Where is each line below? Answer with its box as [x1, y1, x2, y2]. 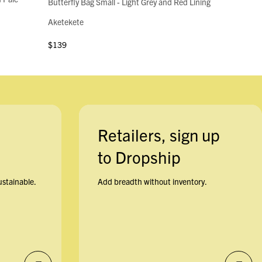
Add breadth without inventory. [97, 176, 207, 187]
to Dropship [97, 146, 181, 168]
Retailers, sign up [97, 124, 220, 146]
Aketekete [48, 16, 84, 27]
